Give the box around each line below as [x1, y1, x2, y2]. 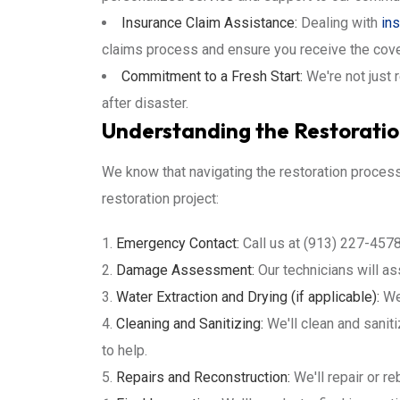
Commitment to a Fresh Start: [121, 68, 303, 85]
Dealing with [297, 14, 381, 31]
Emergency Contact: [116, 235, 239, 252]
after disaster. [102, 95, 188, 112]
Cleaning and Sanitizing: [116, 315, 263, 332]
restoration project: [102, 190, 219, 207]
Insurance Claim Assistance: [121, 14, 297, 31]
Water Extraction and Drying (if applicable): [116, 288, 379, 305]
